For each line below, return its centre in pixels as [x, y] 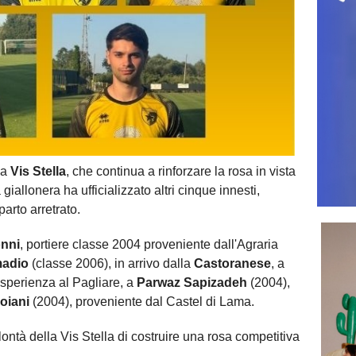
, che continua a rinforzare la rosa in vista [181, 172]
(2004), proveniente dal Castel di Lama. [142, 302]
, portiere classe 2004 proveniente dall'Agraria [149, 245]
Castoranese [231, 264]
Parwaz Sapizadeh [192, 283]
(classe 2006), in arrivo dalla [110, 264]
